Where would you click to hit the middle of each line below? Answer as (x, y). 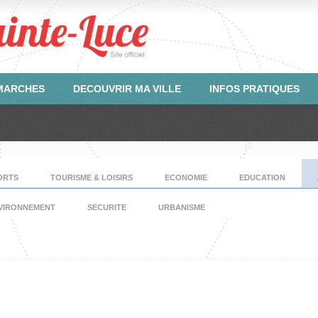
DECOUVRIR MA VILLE (127, 89)
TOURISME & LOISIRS (92, 177)
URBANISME (182, 207)
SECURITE (107, 207)
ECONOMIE (186, 177)
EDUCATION (262, 177)
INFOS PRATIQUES (254, 89)
